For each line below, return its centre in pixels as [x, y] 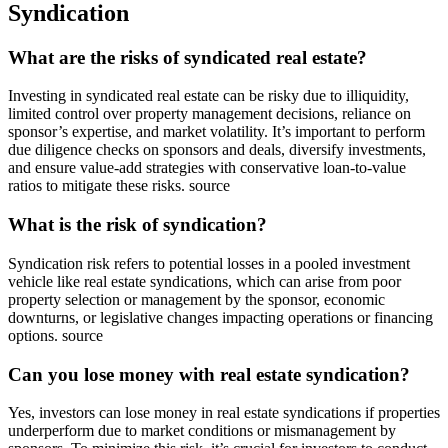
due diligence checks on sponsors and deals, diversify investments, [217, 150]
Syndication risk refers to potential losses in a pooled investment [209, 263]
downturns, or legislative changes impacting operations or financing [220, 317]
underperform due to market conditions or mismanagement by [202, 431]
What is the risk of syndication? [137, 225]
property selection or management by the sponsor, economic [196, 299]
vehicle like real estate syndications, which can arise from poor [204, 281]
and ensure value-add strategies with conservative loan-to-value [207, 168]
